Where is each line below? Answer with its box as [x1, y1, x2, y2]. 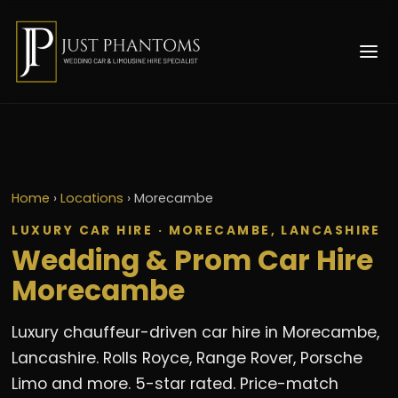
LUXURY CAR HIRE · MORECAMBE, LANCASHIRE [12, 221, 381, 239]
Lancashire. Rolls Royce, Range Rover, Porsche [12, 346, 363, 369]
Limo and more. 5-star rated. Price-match [12, 372, 339, 394]
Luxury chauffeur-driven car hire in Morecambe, [12, 321, 380, 343]
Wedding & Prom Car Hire [12, 240, 374, 280]
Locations [60, 188, 124, 207]
